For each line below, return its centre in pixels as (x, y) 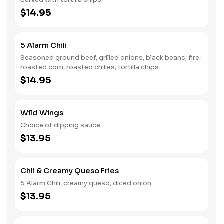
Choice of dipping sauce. (61, 125)
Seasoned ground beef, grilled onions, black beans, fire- (112, 58)
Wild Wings (42, 113)
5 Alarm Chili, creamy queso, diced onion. (87, 183)
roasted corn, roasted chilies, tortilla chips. (90, 67)
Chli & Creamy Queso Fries (70, 171)
